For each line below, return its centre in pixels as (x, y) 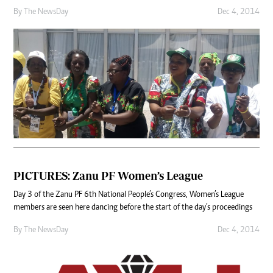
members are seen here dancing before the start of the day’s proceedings (133, 208)
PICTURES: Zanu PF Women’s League (108, 176)
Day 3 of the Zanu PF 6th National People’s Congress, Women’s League (129, 195)
